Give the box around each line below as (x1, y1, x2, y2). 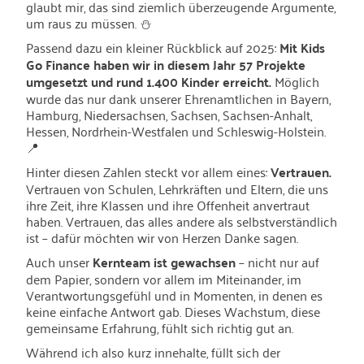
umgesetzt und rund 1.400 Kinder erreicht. (26, 70, 271, 93)
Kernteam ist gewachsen (93, 250, 236, 274)
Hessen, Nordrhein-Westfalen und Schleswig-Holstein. (26, 119, 326, 142)
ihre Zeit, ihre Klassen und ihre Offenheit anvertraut (26, 193, 310, 216)
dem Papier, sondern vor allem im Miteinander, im (26, 267, 301, 290)
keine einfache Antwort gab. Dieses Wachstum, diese (26, 300, 320, 323)
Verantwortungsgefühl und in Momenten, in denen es (26, 284, 323, 306)
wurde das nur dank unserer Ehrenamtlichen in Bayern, (26, 87, 331, 110)
